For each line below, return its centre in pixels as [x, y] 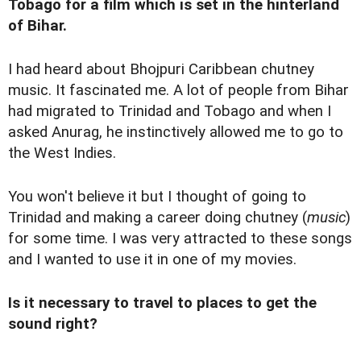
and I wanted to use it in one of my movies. [152, 260]
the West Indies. [62, 154]
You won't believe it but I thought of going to [157, 197]
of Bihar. [37, 26]
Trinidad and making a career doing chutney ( [158, 218]
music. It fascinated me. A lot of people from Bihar [178, 91]
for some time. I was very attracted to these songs [180, 239]
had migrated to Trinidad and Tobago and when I [170, 112]
